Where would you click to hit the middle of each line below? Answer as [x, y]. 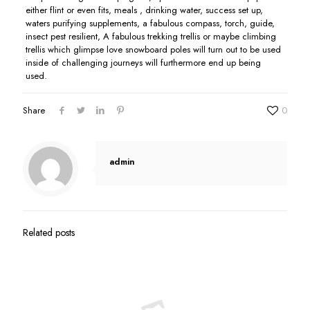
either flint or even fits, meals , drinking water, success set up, [144, 10]
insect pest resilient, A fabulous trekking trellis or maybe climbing [151, 36]
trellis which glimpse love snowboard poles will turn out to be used [153, 49]
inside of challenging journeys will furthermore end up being [143, 63]
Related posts [49, 232]
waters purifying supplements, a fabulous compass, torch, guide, [150, 23]
